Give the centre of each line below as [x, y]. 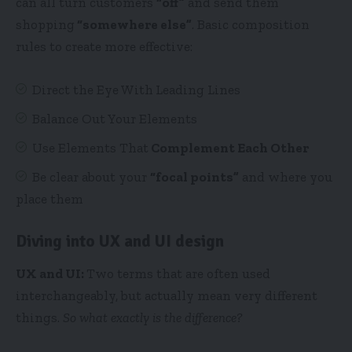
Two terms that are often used [178, 273]
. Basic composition [251, 25]
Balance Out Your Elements [115, 119]
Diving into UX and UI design [120, 242]
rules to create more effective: [104, 47]
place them [49, 199]
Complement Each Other [229, 148]
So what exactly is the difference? [152, 317]
